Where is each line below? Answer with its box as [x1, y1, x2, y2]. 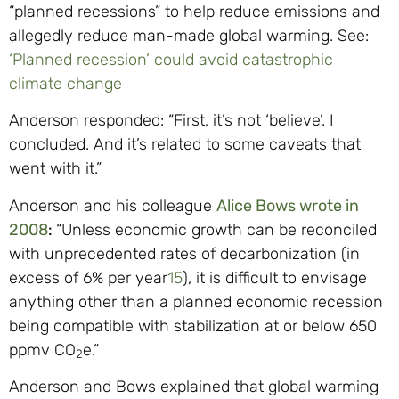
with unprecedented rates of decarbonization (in [9, 243, 360, 264]
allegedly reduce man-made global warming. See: [9, 25, 369, 45]
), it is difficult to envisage [183, 267, 367, 288]
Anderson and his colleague [9, 195, 216, 216]
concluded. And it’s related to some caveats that [9, 134, 361, 155]
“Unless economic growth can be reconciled [56, 219, 377, 240]
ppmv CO [9, 339, 76, 360]
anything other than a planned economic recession [9, 291, 383, 312]
